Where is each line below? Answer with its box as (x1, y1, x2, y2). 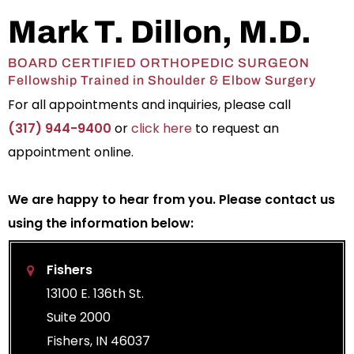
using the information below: (8, 213, 194, 232)
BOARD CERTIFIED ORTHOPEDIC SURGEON (8, 55, 310, 70)
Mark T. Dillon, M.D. (8, 14, 311, 49)
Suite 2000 (47, 307, 111, 326)
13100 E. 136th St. (47, 284, 144, 303)
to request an (192, 119, 279, 137)
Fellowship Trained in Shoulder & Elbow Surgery (8, 73, 316, 87)
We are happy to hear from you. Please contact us (8, 190, 335, 209)
